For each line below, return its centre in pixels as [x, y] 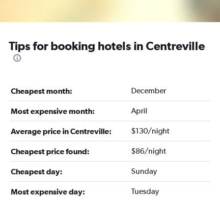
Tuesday [145, 191]
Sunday [144, 171]
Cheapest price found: [50, 151]
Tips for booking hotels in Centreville [107, 46]
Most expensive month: [53, 111]
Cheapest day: [37, 171]
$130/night [150, 131]
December [148, 91]
